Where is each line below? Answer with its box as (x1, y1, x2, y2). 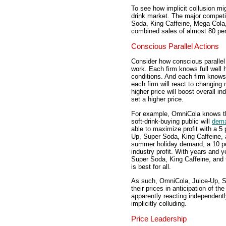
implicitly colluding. (131, 200, 187, 208)
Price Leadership (131, 214, 187, 223)
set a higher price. (131, 95, 184, 103)
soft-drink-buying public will (131, 117, 212, 125)
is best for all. (131, 162, 171, 171)
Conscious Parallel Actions (131, 42, 219, 50)
